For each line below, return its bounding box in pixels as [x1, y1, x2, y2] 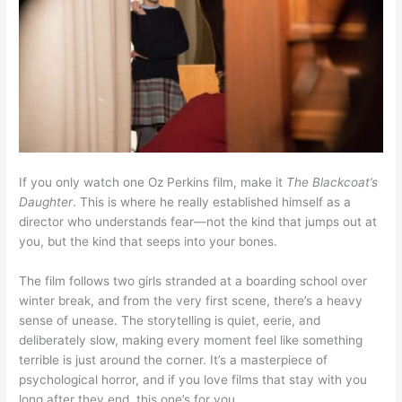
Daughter [19, 195, 74, 210]
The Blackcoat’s [286, 175, 379, 190]
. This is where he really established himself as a [73, 195, 352, 210]
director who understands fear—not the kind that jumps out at [19, 214, 378, 230]
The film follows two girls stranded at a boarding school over [19, 273, 368, 288]
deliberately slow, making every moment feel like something [19, 332, 363, 347]
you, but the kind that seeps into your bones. [19, 234, 278, 249]
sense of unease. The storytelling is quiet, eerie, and [19, 312, 321, 328]
